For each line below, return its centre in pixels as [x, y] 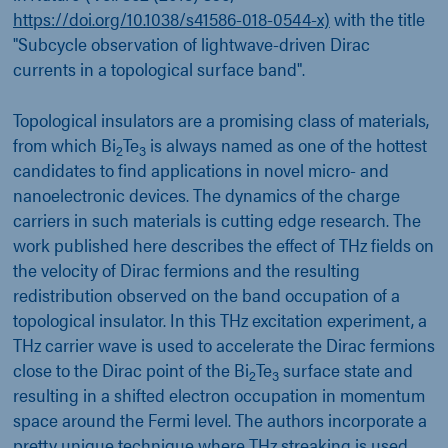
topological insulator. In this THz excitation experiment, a [220, 320]
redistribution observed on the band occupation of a [206, 295]
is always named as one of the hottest [286, 145]
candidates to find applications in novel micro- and [201, 170]
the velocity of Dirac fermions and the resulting [186, 270]
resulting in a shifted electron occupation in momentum [219, 395]
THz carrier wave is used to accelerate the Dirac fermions [224, 345]
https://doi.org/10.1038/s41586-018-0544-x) [171, 19]
